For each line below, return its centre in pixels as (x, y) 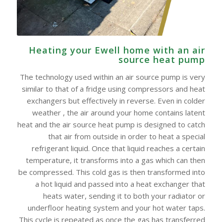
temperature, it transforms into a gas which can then (116, 160)
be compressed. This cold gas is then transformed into (112, 172)
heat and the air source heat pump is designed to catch (111, 125)
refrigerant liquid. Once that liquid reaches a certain (119, 148)
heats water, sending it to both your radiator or (124, 196)
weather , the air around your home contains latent (119, 113)
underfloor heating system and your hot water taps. (117, 208)
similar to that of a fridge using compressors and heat (114, 89)
